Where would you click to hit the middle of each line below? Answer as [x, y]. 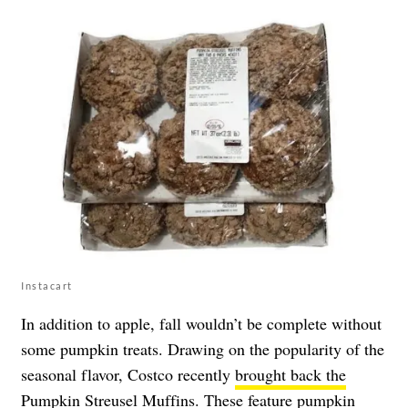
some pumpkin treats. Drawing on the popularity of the [203, 349]
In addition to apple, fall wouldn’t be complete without [201, 324]
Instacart [47, 286]
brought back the [291, 375]
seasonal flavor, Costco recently [128, 375]
